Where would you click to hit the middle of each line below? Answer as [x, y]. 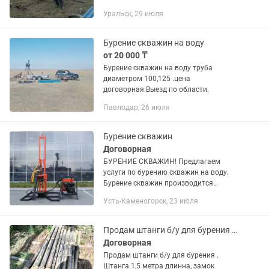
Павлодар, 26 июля [137, 107]
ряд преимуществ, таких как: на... [160, 216]
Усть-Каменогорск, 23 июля [151, 201]
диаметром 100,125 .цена [147, 79]
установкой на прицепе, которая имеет [171, 205]
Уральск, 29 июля [133, 14]
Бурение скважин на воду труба [158, 68]
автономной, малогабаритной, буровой [171, 194]
